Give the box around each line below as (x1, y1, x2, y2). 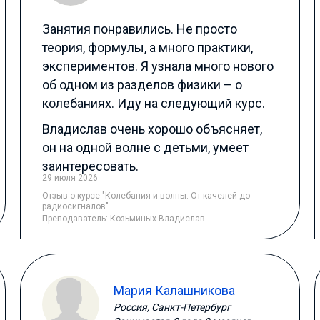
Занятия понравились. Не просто (42, 21, 238, 36)
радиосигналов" (42, 201, 109, 211)
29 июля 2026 (42, 173, 99, 183)
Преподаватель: (42, 214, 111, 224)
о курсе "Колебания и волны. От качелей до (70, 191, 251, 201)
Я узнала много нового (141, 59, 274, 74)
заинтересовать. (42, 159, 139, 174)
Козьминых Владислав (110, 214, 206, 224)
